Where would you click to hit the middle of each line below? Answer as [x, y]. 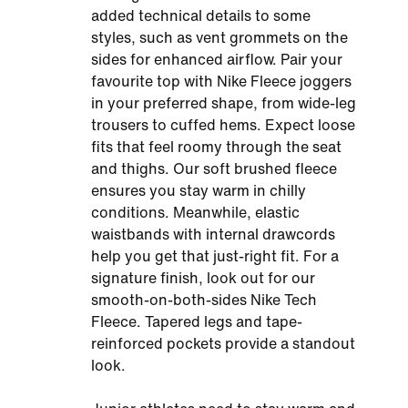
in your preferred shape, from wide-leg [224, 103]
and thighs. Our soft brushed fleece [214, 169]
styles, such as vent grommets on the [219, 38]
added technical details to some [201, 16]
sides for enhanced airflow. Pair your [217, 60]
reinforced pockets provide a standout [223, 344]
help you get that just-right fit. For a [215, 256]
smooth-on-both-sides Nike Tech [204, 300]
